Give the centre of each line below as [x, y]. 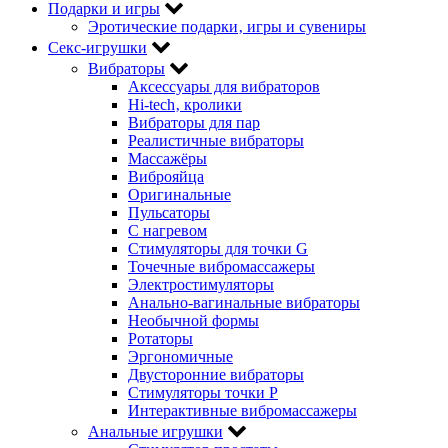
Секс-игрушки [97, 47]
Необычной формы [193, 320]
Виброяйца [166, 176]
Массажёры [167, 158]
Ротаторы [160, 338]
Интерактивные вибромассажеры [242, 410]
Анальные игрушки [155, 431]
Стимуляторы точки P [203, 392]
